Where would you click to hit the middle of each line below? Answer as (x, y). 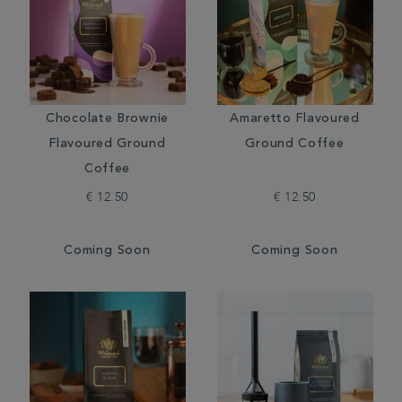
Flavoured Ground (107, 144)
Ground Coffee (295, 144)
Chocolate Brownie (107, 119)
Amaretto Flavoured (295, 119)
